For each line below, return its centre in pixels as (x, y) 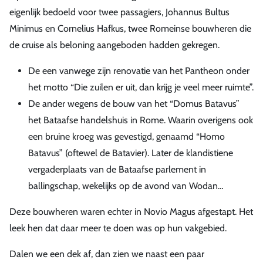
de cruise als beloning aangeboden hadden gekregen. (114, 45)
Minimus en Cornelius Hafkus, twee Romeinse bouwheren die (130, 28)
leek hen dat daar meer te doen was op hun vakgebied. (118, 228)
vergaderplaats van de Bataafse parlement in (117, 169)
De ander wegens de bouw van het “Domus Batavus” (134, 103)
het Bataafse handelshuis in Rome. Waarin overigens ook (141, 120)
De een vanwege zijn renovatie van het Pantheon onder (139, 70)
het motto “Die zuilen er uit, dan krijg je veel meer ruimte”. (141, 87)
